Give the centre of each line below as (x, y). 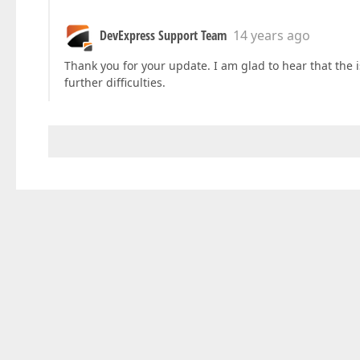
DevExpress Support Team (163, 36)
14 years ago (272, 36)
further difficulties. (115, 83)
